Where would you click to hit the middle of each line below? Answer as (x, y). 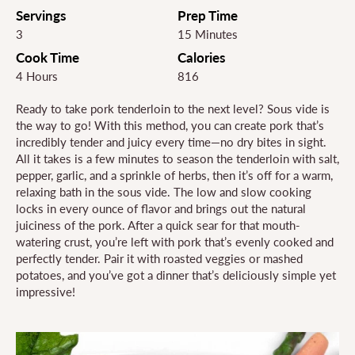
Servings (41, 16)
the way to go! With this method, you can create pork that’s (170, 126)
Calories (201, 58)
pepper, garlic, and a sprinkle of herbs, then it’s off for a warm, (174, 176)
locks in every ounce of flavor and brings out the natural (161, 209)
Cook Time (48, 58)
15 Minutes (208, 34)
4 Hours (37, 76)
